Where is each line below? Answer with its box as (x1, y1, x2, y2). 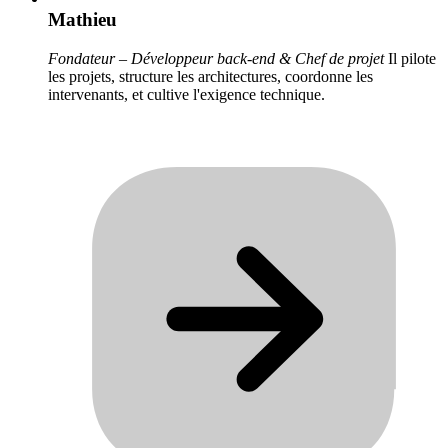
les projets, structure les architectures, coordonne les (48, 68, 373, 86)
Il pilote (384, 50, 436, 68)
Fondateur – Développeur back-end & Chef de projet (48, 50, 384, 68)
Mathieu (48, 9, 117, 31)
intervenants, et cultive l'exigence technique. (48, 86, 325, 104)
